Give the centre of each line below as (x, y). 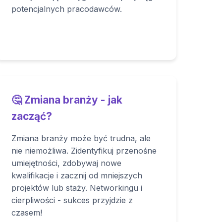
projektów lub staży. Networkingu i (77, 188)
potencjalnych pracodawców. (66, 9)
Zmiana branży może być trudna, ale (81, 138)
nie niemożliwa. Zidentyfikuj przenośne (84, 151)
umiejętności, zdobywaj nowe (66, 163)
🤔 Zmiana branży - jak (67, 100)
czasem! (27, 213)
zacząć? (31, 116)
